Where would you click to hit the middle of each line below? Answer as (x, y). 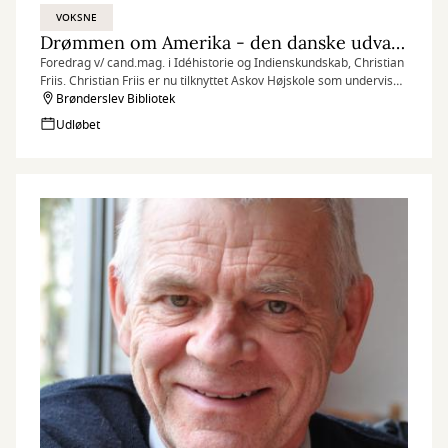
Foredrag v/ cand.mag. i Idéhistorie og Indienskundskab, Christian (222, 63)
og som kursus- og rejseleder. (122, 99)
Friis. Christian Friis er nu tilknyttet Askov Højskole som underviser (110, 81)
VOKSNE (77, 17)
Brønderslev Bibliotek (115, 99)
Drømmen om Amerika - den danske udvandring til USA (398, 42)
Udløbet (78, 125)
